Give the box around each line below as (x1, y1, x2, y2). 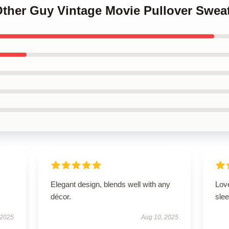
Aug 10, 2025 (141, 214, 179, 221)
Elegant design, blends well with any (50, 180, 170, 189)
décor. (50, 192, 71, 201)
